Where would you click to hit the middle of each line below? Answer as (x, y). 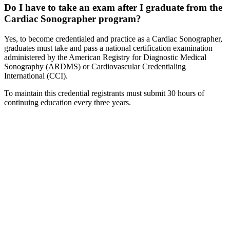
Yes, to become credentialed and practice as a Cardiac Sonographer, (113, 39)
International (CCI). (36, 75)
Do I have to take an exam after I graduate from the (113, 7)
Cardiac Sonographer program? (73, 18)
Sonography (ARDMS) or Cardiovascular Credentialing (95, 66)
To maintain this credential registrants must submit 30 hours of (104, 93)
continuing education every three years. (70, 102)
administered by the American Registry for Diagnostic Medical (105, 57)
